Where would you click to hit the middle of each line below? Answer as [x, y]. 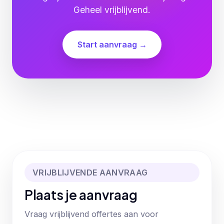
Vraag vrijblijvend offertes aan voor [91, 214]
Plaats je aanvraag [81, 194]
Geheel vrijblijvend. [112, 10]
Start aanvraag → [112, 44]
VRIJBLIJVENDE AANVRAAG [90, 173]
